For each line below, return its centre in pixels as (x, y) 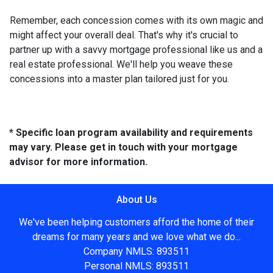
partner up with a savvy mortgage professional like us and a (136, 50)
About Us (136, 200)
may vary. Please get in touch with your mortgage (123, 147)
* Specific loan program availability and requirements (131, 133)
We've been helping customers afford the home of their (136, 222)
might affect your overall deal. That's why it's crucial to (124, 35)
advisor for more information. (78, 162)
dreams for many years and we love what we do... (136, 237)
